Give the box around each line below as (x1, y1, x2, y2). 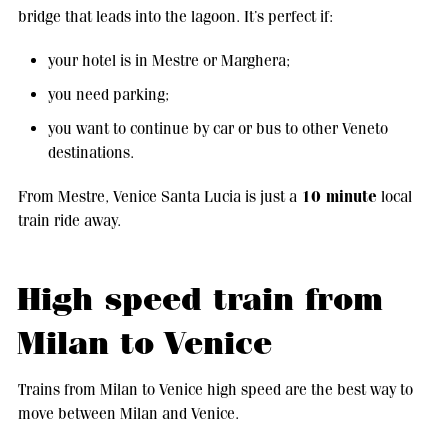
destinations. (47, 142, 134, 162)
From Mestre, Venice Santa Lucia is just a (17, 186, 301, 206)
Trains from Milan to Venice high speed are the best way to (17, 379, 413, 399)
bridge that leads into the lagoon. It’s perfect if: (17, 6, 333, 26)
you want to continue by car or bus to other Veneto (47, 118, 388, 138)
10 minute (300, 185, 377, 207)
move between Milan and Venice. (17, 403, 239, 423)
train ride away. (17, 210, 121, 230)
